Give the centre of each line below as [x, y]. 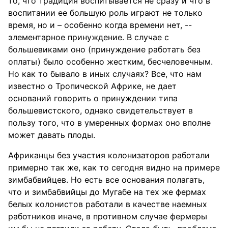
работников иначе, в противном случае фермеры [108, 216]
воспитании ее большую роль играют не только [105, 13]
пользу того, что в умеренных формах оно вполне [109, 123]
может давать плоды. [52, 135]
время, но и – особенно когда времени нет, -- [100, 25]
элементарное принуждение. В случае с [89, 37]
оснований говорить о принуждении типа [93, 98]
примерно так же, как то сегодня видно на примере [114, 167]
